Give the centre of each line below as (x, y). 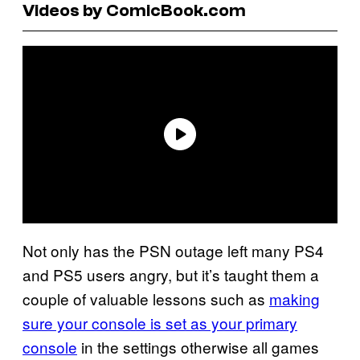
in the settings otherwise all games (198, 346)
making (295, 298)
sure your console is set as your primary (160, 322)
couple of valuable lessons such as (146, 298)
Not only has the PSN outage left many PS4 (173, 250)
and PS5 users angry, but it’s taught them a (171, 274)
